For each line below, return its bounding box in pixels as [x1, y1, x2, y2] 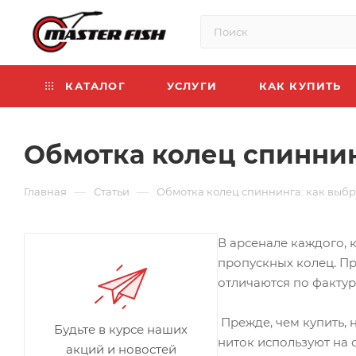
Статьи [94, 185, 130, 198]
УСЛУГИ [166, 79, 218, 92]
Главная [24, 185, 67, 198]
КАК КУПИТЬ [258, 79, 342, 92]
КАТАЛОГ [61, 79, 126, 92]
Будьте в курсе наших [54, 322, 188, 337]
